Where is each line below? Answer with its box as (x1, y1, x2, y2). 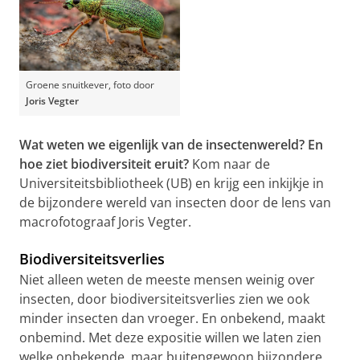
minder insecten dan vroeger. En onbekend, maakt (19, 309, 325, 327)
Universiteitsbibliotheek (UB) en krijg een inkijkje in (19, 174, 324, 192)
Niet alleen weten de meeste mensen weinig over (19, 270, 315, 288)
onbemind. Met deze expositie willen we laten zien (19, 328, 321, 346)
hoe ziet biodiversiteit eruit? (19, 154, 192, 173)
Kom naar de (192, 154, 270, 173)
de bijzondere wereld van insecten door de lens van (19, 193, 331, 211)
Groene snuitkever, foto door (26, 77, 154, 92)
